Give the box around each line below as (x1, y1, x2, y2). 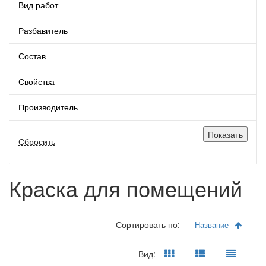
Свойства (18, 75, 55, 87)
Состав (18, 49, 46, 62)
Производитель (18, 100, 78, 113)
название (200, 218, 229, 230)
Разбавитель (18, 24, 68, 36)
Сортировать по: (116, 218, 182, 230)
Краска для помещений (9, 172, 242, 203)
